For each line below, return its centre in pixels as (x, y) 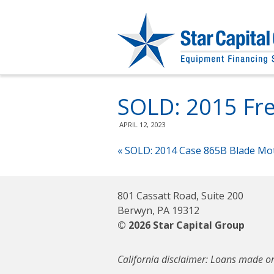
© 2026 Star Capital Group (181, 225)
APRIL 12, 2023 (142, 124)
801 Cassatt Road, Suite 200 (180, 196)
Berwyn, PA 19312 (158, 210)
